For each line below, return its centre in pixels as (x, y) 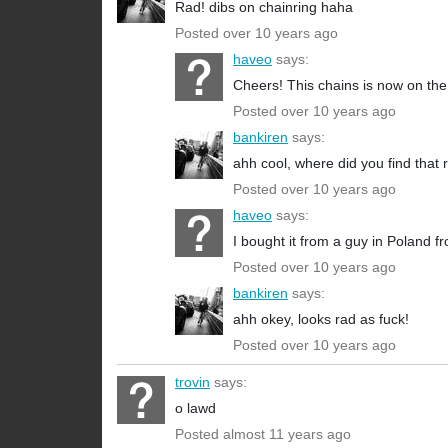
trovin (192, 382)
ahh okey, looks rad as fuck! (321, 319)
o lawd (195, 408)
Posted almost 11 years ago (263, 434)
